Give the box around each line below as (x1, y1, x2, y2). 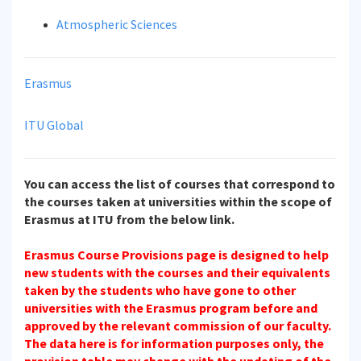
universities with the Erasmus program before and (24, 300, 317, 316)
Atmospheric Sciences (56, 16, 177, 32)
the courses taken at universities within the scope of (24, 193, 332, 210)
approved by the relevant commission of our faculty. (24, 317, 331, 334)
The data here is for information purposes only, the (24, 335, 324, 351)
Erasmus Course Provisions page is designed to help (24, 247, 329, 263)
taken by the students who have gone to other (24, 282, 296, 298)
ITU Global (24, 117, 84, 133)
